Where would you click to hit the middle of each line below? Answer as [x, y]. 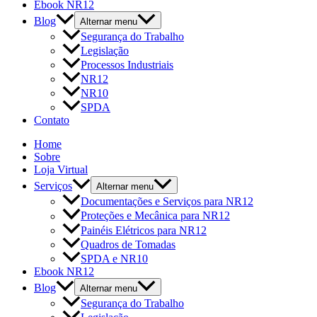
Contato [52, 120]
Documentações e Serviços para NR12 [167, 202]
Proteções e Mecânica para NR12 [155, 216]
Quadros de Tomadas [128, 244]
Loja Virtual [61, 170]
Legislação [105, 51]
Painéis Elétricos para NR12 [144, 230]
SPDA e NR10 [114, 258]
